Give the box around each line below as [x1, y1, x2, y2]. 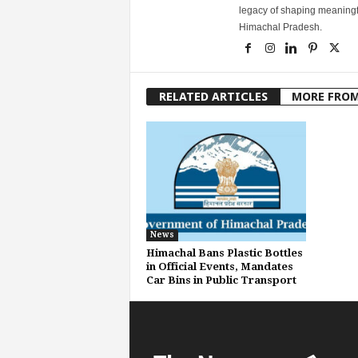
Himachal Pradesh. [238, 21, 322, 33]
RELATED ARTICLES [158, 89, 268, 104]
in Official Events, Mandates [145, 260, 293, 272]
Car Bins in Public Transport [145, 273, 296, 286]
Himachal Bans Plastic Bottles [145, 246, 303, 259]
